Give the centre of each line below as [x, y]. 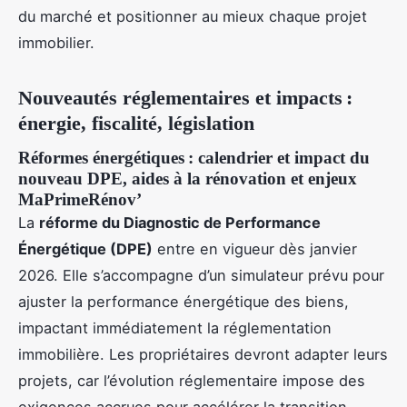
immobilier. [56, 42]
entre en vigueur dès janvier [255, 249]
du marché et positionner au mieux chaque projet [193, 16]
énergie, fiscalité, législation [136, 123]
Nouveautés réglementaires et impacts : [185, 97]
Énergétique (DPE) [85, 249]
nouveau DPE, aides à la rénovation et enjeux [188, 179]
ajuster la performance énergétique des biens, [184, 302]
